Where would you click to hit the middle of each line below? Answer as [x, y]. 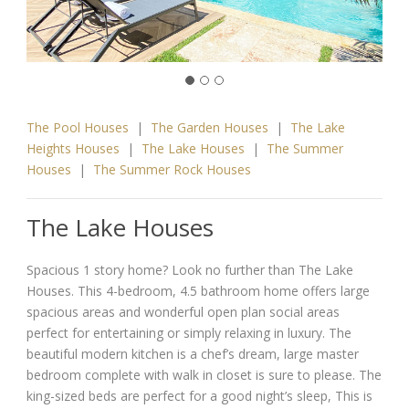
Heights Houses [73, 149]
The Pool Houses [78, 128]
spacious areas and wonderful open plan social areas [183, 312]
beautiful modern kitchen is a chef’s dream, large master [193, 354]
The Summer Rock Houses [172, 170]
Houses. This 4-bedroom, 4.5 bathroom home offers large [198, 291]
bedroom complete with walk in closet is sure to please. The [204, 375]
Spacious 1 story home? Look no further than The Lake [190, 270]
